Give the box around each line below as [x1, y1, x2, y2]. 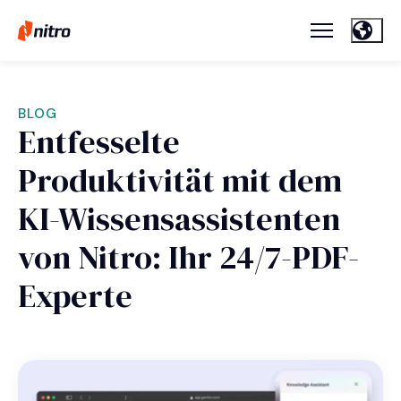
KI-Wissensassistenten [18, 197, 340, 242]
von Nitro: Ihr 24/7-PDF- [18, 235, 359, 280]
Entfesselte [18, 120, 180, 165]
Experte [18, 274, 132, 319]
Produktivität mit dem [18, 158, 342, 203]
